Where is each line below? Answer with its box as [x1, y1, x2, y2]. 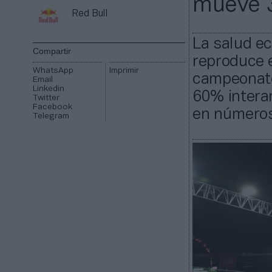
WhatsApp [33, 67, 74, 75]
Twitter [33, 94, 60, 103]
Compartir [33, 46, 72, 56]
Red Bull [72, 10, 109, 19]
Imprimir [109, 67, 139, 75]
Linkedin [33, 85, 65, 93]
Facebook [33, 103, 73, 112]
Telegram [33, 112, 70, 121]
